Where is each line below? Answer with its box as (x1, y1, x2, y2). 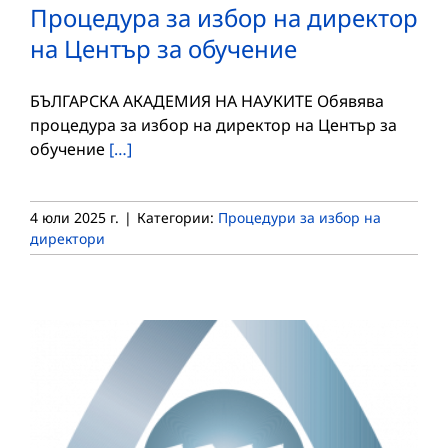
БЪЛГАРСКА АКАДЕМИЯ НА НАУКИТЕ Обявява (30, 89, 384, 112)
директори (30, 228, 105, 248)
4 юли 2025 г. (30, 207, 119, 227)
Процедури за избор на (218, 207, 381, 227)
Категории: (137, 207, 218, 227)
